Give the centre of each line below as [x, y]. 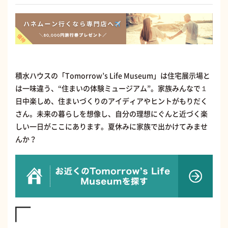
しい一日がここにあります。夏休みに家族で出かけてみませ [111, 126]
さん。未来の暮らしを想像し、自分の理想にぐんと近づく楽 [111, 113]
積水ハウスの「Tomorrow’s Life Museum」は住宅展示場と [113, 75]
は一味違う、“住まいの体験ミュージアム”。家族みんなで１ [111, 88]
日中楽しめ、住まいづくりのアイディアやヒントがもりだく [111, 101]
